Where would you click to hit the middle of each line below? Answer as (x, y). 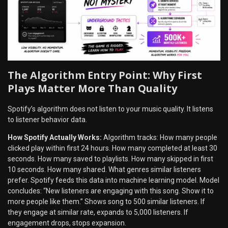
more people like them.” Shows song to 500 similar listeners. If (106, 201)
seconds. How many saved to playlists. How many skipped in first (110, 159)
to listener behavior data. (47, 119)
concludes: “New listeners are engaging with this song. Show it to (111, 191)
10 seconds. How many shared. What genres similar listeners (104, 169)
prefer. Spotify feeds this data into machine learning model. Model (113, 180)
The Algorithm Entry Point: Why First (105, 75)
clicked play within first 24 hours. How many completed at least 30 (112, 148)
